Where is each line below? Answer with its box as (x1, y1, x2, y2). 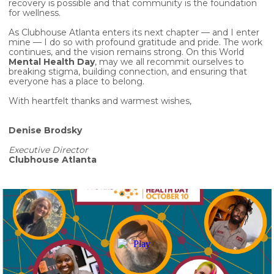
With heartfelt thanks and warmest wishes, (9, 95, 191, 106)
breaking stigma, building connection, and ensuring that (9, 66, 247, 77)
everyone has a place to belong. (9, 76, 144, 87)
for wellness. (9, 7, 61, 18)
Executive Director (9, 144, 88, 155)
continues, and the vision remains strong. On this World (9, 46, 244, 57)
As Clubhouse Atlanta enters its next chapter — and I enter (9, 27, 259, 38)
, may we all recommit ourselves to (95, 56, 244, 67)
